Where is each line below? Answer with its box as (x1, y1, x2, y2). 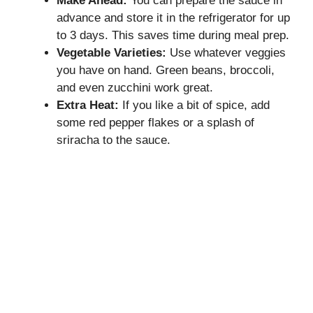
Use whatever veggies (166, 45, 286, 59)
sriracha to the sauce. (57, 133, 170, 147)
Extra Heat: (57, 98, 119, 112)
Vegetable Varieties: (57, 45, 166, 59)
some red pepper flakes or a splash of (57, 115, 254, 129)
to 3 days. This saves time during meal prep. (57, 28, 289, 42)
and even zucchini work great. (57, 80, 213, 94)
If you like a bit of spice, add (119, 98, 270, 112)
